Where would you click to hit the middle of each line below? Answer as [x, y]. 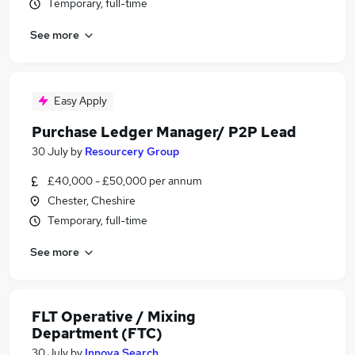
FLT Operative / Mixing [114, 317]
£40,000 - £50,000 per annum [125, 181]
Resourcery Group [132, 151]
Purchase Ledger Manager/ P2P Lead [164, 132]
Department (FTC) [97, 333]
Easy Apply [80, 101]
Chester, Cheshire [92, 200]
